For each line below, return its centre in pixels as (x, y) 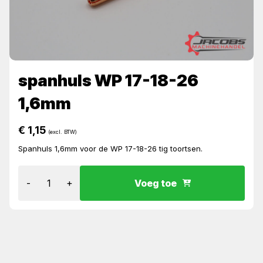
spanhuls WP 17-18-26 (108, 81)
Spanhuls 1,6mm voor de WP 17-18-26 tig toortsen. (110, 148)
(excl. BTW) (63, 131)
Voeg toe (155, 183)
